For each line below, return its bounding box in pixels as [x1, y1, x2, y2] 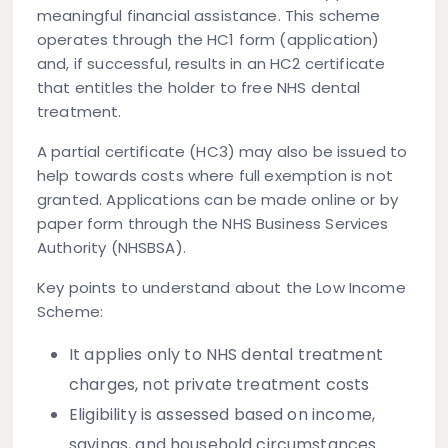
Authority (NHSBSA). [37, 237, 186, 259]
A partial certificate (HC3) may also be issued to [37, 141, 408, 163]
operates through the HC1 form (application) [37, 29, 380, 51]
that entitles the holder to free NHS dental [37, 77, 361, 99]
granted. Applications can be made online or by [37, 189, 398, 211]
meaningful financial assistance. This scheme [37, 5, 381, 27]
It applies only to [69, 343, 206, 367]
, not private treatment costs [135, 373, 370, 397]
